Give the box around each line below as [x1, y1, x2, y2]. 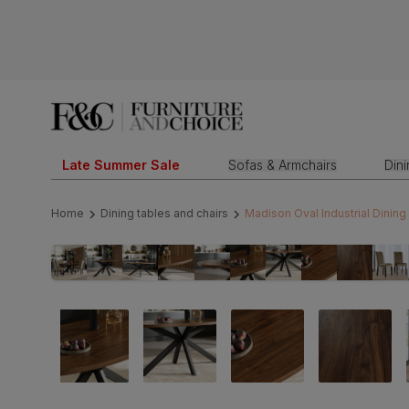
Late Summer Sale [62, 157, 180, 173]
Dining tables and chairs [100, 206, 228, 221]
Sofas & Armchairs [227, 157, 337, 173]
